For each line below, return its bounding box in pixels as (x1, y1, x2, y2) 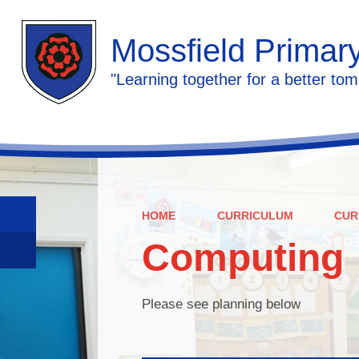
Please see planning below (142, 296, 301, 312)
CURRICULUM (216, 208, 293, 222)
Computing (142, 236, 344, 279)
